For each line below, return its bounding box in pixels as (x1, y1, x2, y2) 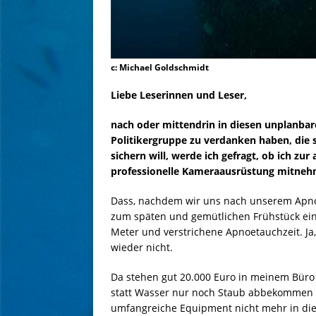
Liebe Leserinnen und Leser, (111, 88, 247, 102)
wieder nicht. (111, 241, 173, 255)
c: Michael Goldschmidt (111, 61, 209, 74)
